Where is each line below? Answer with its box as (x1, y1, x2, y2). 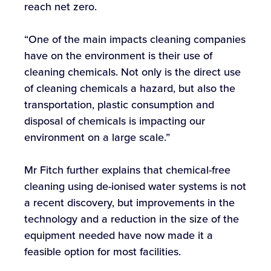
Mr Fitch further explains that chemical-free (24, 162, 230, 178)
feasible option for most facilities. (24, 244, 181, 260)
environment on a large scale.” (24, 129, 170, 146)
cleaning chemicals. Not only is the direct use (24, 64, 241, 80)
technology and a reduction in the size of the (24, 211, 239, 227)
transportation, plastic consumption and (24, 97, 214, 113)
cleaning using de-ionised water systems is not (24, 178, 246, 195)
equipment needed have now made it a (24, 227, 213, 244)
